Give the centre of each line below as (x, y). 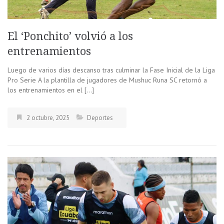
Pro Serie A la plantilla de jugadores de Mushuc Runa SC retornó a (107, 80)
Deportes (100, 118)
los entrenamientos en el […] (51, 90)
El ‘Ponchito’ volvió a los (70, 36)
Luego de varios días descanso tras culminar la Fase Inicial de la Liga (111, 70)
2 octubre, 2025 (48, 118)
